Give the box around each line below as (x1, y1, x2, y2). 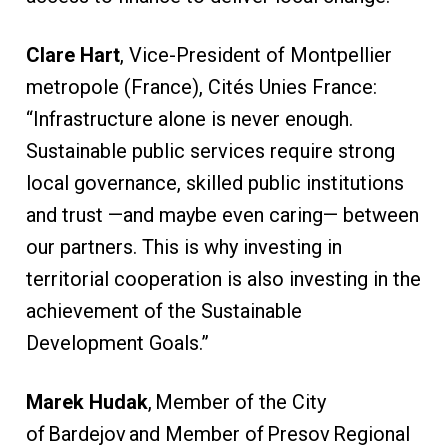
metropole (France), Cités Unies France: (25, 75, 377, 100)
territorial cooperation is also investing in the (25, 267, 421, 292)
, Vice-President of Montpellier (119, 43, 392, 68)
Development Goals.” (25, 331, 209, 356)
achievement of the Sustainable (25, 299, 302, 324)
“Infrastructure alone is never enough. (25, 107, 353, 132)
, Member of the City (147, 390, 326, 415)
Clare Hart (25, 43, 120, 68)
